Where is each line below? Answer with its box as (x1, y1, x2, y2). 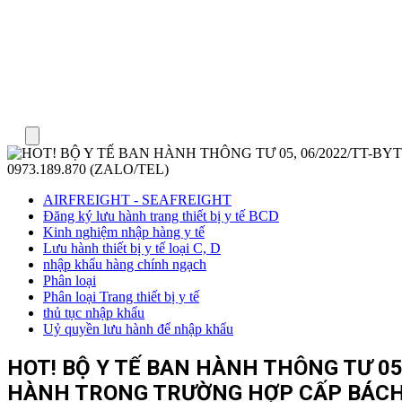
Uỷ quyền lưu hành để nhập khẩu (43, 321, 233, 336)
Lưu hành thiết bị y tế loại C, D (43, 240, 221, 256)
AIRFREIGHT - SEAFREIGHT (43, 192, 232, 207)
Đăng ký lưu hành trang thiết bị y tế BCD (43, 208, 279, 223)
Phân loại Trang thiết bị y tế (43, 289, 199, 304)
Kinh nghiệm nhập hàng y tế (43, 224, 205, 240)
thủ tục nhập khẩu (43, 305, 144, 320)
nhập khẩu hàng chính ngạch (43, 257, 206, 272)
